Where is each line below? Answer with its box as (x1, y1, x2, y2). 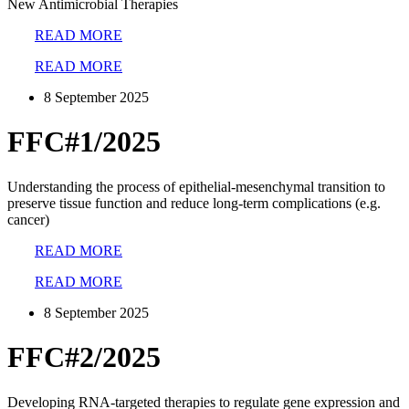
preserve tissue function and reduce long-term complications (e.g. (7, 194, 381, 211)
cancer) (7, 211, 49, 227)
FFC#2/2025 (7, 341, 161, 374)
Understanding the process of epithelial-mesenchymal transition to (7, 178, 385, 194)
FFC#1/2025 (7, 125, 161, 159)
